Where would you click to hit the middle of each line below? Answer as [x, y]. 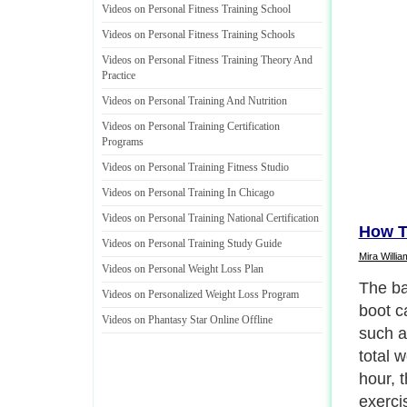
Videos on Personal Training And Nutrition [194, 101]
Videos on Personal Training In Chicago [188, 193]
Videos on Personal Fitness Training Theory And [207, 60]
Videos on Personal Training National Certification [210, 218]
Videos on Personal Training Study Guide [192, 243]
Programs [123, 142]
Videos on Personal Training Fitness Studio [195, 167]
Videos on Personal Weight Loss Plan [183, 269]
